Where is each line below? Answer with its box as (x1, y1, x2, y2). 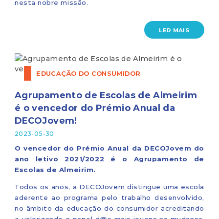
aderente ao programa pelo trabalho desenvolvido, (15, 193, 204, 202)
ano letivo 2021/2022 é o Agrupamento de (15, 154, 204, 164)
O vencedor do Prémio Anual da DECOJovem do (15, 144, 204, 153)
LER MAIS (159, 25, 190, 34)
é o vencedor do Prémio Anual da (15, 102, 175, 114)
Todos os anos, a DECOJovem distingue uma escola (15, 182, 204, 192)
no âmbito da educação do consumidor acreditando (15, 204, 204, 213)
